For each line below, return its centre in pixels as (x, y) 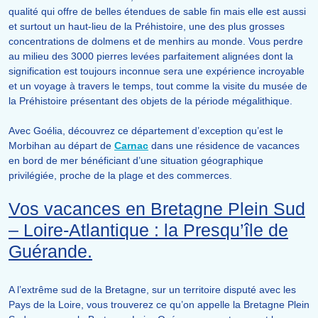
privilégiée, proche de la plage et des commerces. (120, 176)
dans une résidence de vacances (224, 146)
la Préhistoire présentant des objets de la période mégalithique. (150, 101)
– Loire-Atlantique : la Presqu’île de (148, 230)
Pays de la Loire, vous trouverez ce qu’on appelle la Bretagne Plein (159, 305)
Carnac (131, 146)
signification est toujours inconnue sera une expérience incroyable (157, 71)
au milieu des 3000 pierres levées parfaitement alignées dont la (151, 56)
